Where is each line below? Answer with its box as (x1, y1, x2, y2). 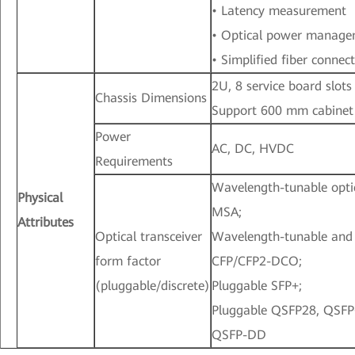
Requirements (95, 154, 173, 170)
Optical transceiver (95, 229, 202, 245)
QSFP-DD (212, 327, 266, 343)
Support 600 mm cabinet (212, 103, 353, 119)
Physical (17, 190, 63, 206)
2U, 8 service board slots (212, 78, 352, 94)
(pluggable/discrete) (95, 278, 210, 294)
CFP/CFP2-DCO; (212, 254, 302, 269)
